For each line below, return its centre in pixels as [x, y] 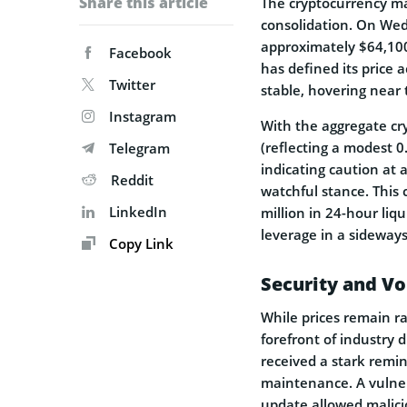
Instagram [143, 116]
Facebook [140, 52]
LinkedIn [138, 211]
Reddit [132, 179]
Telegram [139, 148]
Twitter [132, 84]
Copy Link [139, 243]
